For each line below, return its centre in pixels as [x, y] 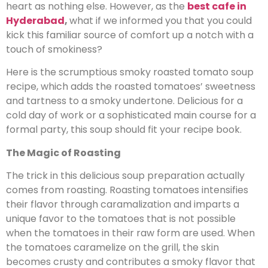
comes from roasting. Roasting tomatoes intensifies [127, 190]
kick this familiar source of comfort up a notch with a [130, 35]
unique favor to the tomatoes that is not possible [121, 219]
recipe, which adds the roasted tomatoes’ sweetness [131, 87]
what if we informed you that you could [161, 21]
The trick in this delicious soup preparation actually [125, 176]
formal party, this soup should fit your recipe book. [124, 130]
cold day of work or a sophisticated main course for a [131, 115]
